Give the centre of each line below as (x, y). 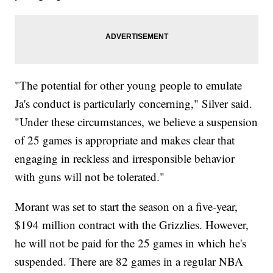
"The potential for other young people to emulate (129, 85)
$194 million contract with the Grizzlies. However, (132, 225)
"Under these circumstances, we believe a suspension (136, 122)
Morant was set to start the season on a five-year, (126, 207)
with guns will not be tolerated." (90, 177)
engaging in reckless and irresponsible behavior (125, 158)
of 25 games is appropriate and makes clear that (125, 140)
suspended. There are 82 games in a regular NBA (129, 261)
